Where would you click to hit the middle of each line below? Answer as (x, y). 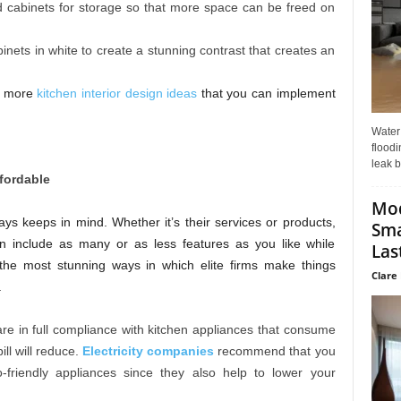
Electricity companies (149, 351)
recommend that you (275, 351)
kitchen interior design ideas (117, 94)
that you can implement (266, 94)
